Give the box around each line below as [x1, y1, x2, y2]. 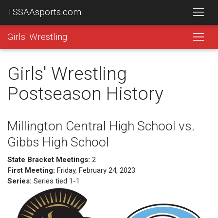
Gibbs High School [7, 135, 109, 149]
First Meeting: [7, 165, 55, 175]
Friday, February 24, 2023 [55, 165, 135, 175]
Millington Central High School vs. [7, 119, 195, 133]
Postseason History [7, 83, 163, 104]
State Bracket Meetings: [7, 155, 90, 164]
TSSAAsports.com [7, 7, 81, 18]
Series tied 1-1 [32, 176, 80, 185]
